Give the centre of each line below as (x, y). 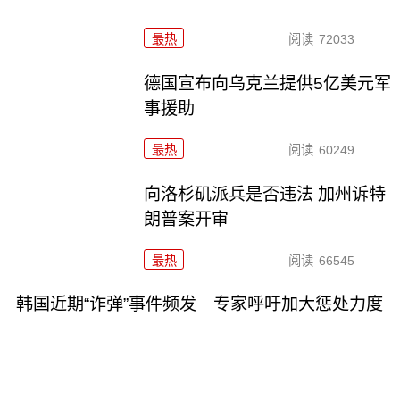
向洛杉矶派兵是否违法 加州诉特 (265, 194)
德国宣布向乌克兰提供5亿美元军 (268, 83)
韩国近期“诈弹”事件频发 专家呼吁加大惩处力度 (199, 304)
